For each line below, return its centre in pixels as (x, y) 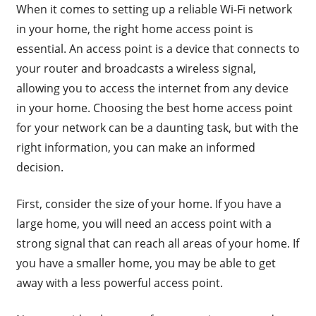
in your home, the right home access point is (134, 29)
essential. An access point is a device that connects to (158, 49)
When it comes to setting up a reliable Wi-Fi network (154, 10)
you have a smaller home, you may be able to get (146, 263)
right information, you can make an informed (135, 148)
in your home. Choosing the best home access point (154, 108)
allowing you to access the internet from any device (152, 89)
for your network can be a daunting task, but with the (157, 128)
